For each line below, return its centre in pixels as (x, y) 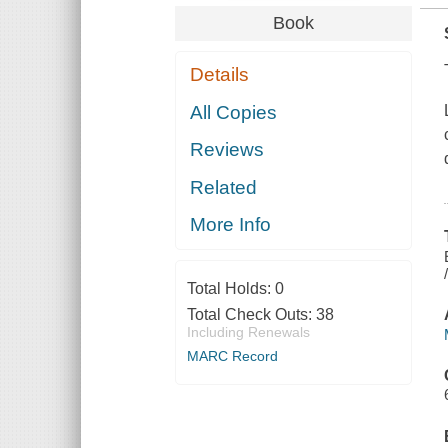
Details (220, 75)
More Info (231, 225)
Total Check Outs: (251, 315)
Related (224, 187)
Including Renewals (248, 332)
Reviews (227, 150)
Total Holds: (230, 289)
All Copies (234, 112)
